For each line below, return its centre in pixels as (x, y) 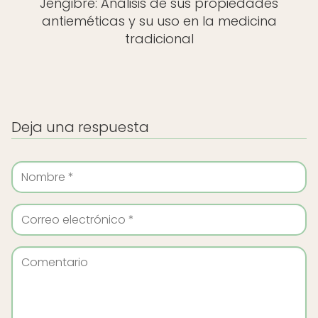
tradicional (159, 39)
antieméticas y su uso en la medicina (159, 21)
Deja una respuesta (80, 127)
